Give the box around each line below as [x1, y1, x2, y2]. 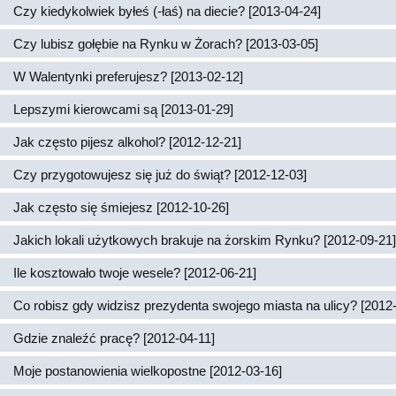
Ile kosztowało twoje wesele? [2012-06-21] [13, 265, 256, 280]
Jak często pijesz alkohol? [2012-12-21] [13, 134, 241, 149]
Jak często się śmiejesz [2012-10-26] [13, 200, 229, 215]
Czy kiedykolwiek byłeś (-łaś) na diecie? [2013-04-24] [13, 4, 321, 19]
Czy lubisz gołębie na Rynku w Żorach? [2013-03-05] [13, 36, 318, 51]
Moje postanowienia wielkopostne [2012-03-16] [13, 363, 282, 378]
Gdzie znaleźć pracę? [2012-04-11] [13, 331, 215, 346]
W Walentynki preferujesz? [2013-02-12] [13, 69, 243, 84]
